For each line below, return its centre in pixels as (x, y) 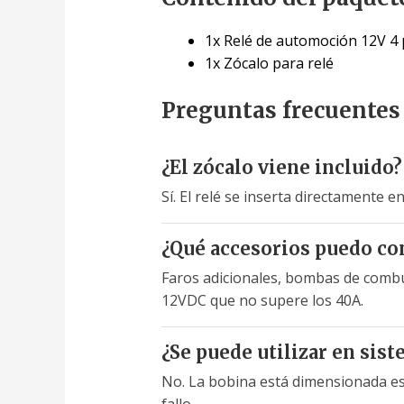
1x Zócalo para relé (269, 63)
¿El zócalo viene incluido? (281, 167)
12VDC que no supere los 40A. (262, 300)
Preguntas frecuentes (280, 110)
